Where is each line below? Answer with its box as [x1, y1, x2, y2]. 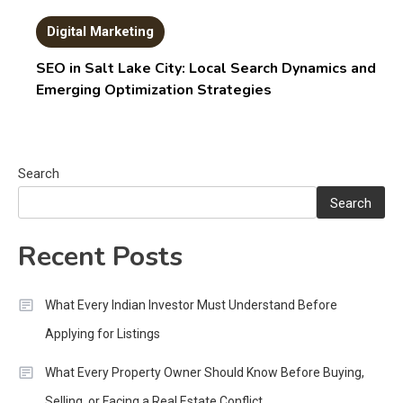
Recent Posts [18, 237, 183, 275]
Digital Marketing [47, 22, 155, 40]
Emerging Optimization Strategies [36, 79, 273, 100]
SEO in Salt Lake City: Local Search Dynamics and [36, 58, 377, 78]
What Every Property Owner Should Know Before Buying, [45, 364, 364, 380]
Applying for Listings [45, 326, 160, 341]
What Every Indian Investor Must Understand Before [45, 297, 337, 312]
